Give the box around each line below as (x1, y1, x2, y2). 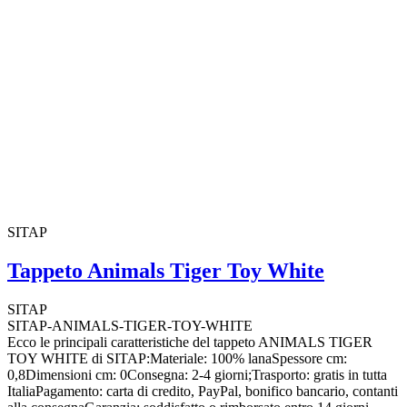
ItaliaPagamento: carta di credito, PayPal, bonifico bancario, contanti (7, 382, 398, 399)
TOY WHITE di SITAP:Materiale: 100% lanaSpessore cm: (7, 350, 347, 366)
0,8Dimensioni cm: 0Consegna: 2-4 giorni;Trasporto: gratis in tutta (7, 366, 387, 382)
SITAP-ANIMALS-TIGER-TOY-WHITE (7, 317, 253, 333)
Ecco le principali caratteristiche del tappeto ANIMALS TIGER (7, 333, 372, 350)
